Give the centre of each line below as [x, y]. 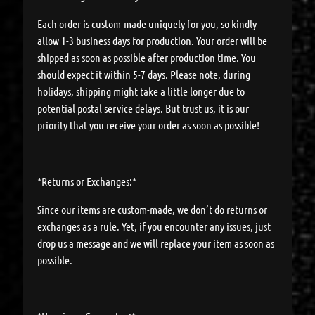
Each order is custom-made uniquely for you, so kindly [147, 24]
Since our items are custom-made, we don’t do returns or [153, 210]
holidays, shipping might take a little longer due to [141, 91]
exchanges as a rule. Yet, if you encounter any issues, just [154, 226]
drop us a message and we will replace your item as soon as [156, 243]
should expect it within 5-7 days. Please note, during [144, 75]
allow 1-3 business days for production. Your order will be [153, 41]
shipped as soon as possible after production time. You [147, 58]
